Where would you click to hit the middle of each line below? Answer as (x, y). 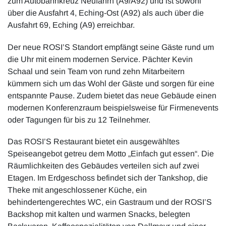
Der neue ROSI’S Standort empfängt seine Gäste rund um (111, 47)
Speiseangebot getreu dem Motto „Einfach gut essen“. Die (111, 153)
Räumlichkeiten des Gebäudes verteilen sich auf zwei (103, 165)
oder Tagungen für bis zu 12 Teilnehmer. (79, 120)
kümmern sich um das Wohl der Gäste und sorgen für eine (111, 83)
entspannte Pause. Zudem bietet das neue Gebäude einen (112, 95)
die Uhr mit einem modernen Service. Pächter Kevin (100, 59)
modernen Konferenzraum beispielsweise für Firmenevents (113, 107)
